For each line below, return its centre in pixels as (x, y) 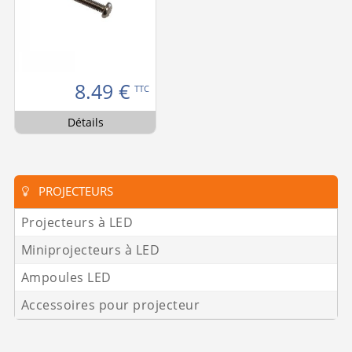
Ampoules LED (66, 277)
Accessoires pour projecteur (110, 304)
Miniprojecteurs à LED (90, 249)
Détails (85, 123)
